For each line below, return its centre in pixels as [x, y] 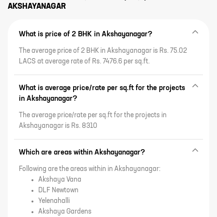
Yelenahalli [54, 201]
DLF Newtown [58, 190]
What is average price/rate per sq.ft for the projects [102, 88]
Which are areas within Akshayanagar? [82, 152]
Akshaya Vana [60, 179]
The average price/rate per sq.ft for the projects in [93, 115]
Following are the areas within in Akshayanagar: [90, 169]
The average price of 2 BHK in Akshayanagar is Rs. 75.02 [103, 51]
